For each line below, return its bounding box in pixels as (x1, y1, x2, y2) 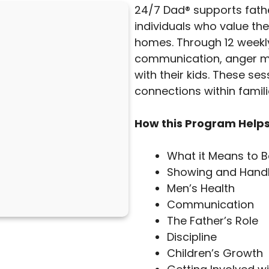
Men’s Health (167, 180, 235, 196)
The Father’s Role (167, 213, 258, 228)
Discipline (167, 229, 217, 244)
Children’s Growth (167, 245, 263, 261)
